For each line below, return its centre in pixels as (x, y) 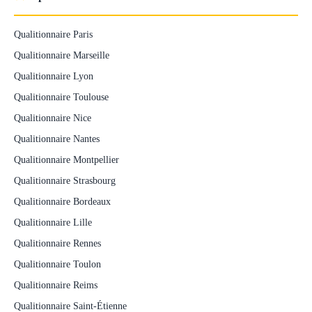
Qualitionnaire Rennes (57, 243)
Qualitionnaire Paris (53, 34)
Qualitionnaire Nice (53, 118)
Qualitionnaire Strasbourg (65, 180)
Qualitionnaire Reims (56, 285)
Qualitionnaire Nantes (57, 139)
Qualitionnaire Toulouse (61, 97)
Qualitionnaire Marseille (62, 55)
